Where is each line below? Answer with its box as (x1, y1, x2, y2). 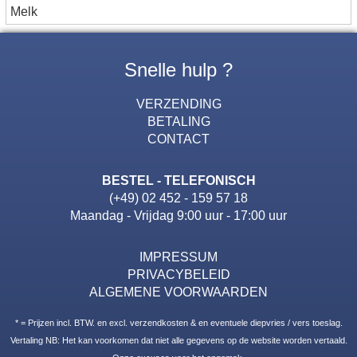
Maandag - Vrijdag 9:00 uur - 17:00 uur (70, 207, 287, 222)
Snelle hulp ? (124, 58, 233, 80)
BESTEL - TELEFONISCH (101, 172, 256, 187)
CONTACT (147, 131, 210, 146)
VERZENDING (135, 96, 222, 111)
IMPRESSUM (139, 249, 218, 264)
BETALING (147, 113, 210, 128)
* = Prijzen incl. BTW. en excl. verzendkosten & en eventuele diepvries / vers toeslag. (14, 317, 343, 328)
